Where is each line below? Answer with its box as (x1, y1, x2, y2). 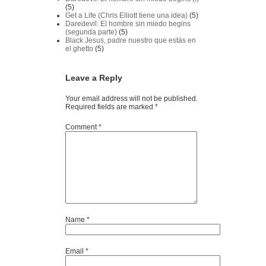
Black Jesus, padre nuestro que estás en (65, 36, 196, 45)
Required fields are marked (65, 102, 155, 111)
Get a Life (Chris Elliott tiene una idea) (65, 11, 188, 20)
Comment (65, 122, 99, 131)
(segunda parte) (65, 27, 117, 36)
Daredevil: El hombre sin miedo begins (65, 19, 191, 28)
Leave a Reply (65, 72, 122, 83)
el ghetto (65, 44, 93, 53)
